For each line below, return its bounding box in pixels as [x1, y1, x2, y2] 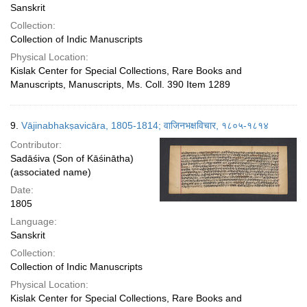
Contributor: [10, 139, 62, 150]
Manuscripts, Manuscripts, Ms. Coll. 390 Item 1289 [10, 79, 230, 90]
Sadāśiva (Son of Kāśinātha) [10, 153, 134, 164]
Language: [10, 216, 57, 227]
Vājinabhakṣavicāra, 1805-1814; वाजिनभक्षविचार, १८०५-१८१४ [21, 120, 269, 131]
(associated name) [10, 167, 91, 177]
